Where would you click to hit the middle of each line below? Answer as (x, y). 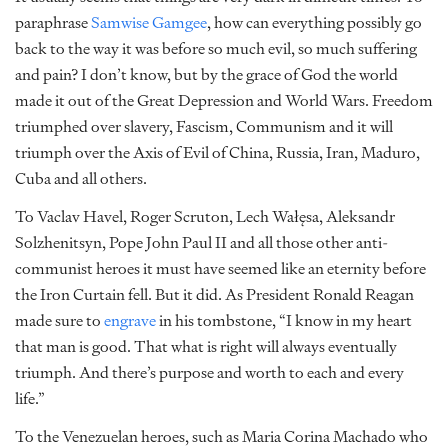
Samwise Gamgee (149, 22)
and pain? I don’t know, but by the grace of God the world (206, 74)
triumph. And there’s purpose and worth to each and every (209, 372)
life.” (31, 398)
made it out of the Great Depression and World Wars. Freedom (224, 100)
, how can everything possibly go (314, 22)
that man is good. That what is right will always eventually (206, 346)
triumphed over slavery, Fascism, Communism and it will (204, 126)
